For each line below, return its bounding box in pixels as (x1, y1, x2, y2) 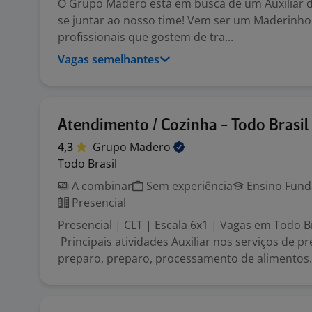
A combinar (69, 178, 132, 194)
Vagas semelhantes (58, 52, 159, 67)
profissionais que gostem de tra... (58, 29, 233, 45)
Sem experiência (143, 178, 233, 194)
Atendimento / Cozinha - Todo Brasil (58, 118, 309, 134)
